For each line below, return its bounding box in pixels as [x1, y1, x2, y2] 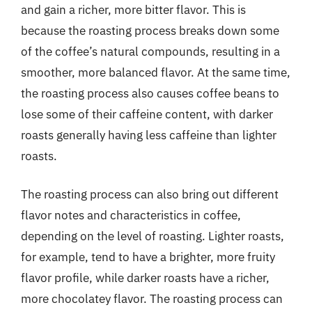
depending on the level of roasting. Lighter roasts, [21, 228, 284, 244]
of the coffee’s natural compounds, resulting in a [21, 43, 280, 59]
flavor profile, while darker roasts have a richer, [21, 270, 270, 286]
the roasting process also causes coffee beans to [21, 85, 279, 101]
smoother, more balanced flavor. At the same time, [21, 64, 290, 80]
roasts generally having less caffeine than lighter [21, 127, 276, 143]
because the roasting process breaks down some [21, 22, 279, 38]
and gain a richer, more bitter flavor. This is [21, 1, 246, 17]
